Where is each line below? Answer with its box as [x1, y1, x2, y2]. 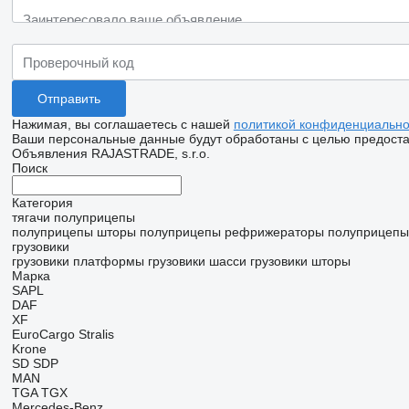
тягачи [11, 210, 50, 225]
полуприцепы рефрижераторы [139, 225, 324, 239]
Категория [11, 195, 73, 210]
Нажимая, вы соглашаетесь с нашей [11, 117, 234, 131]
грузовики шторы [249, 254, 351, 268]
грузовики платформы [11, 254, 144, 268]
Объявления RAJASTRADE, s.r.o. [11, 146, 210, 161]
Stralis [78, 327, 114, 341]
